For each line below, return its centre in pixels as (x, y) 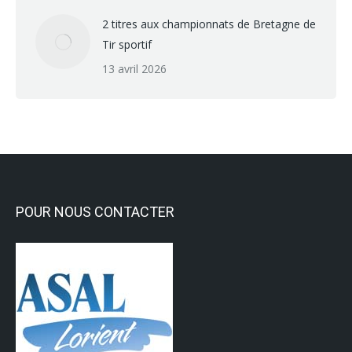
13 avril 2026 (134, 68)
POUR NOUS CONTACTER (95, 211)
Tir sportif (127, 44)
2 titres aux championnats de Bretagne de (209, 24)
